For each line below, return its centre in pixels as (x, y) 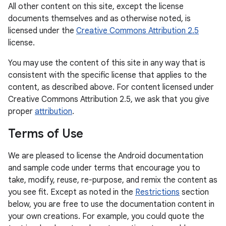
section (194, 192)
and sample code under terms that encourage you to (104, 168)
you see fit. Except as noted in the (72, 192)
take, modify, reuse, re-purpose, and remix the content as (113, 180)
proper (21, 111)
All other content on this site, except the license (96, 7)
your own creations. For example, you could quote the (106, 216)
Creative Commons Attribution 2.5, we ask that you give (109, 99)
